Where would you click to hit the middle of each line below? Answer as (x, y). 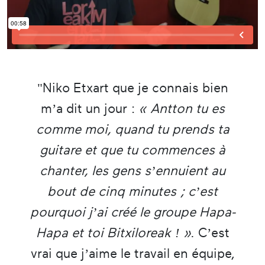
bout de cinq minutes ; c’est (132, 191)
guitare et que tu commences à (132, 150)
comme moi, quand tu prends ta (132, 129)
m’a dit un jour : (90, 108)
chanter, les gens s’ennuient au (132, 170)
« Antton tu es (182, 108)
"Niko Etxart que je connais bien (132, 88)
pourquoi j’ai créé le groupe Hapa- (132, 212)
